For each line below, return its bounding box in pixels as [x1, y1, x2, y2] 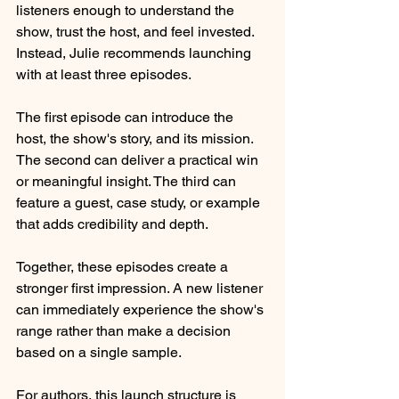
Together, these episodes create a [16, 257, 232, 275]
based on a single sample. [16, 343, 182, 361]
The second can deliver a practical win [16, 151, 262, 168]
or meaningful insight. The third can [16, 172, 240, 190]
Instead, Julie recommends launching [16, 44, 255, 61]
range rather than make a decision [16, 322, 234, 339]
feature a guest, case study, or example [16, 193, 264, 211]
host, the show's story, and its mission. [16, 129, 256, 147]
